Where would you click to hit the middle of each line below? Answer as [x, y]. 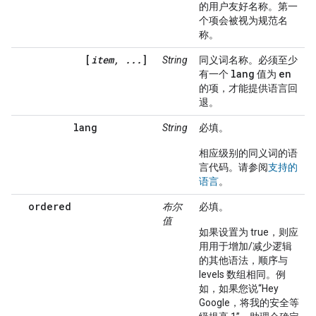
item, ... [116, 60]
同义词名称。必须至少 [248, 60]
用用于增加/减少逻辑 [245, 246]
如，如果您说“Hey [239, 288]
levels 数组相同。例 [242, 274]
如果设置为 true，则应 [249, 232]
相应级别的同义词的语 [248, 153]
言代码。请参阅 [233, 167]
